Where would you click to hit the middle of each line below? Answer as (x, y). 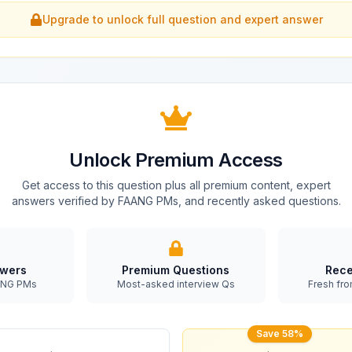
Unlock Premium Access (176, 160)
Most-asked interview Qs (176, 284)
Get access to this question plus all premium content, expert (176, 185)
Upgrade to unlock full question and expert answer (182, 19)
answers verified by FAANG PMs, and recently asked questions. (176, 201)
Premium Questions (176, 270)
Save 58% (280, 334)
